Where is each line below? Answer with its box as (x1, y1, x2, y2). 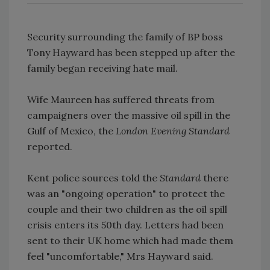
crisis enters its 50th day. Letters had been (27, 218, 224, 231)
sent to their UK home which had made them (27, 234, 233, 246)
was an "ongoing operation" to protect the (27, 187, 225, 199)
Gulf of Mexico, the (27, 124, 116, 137)
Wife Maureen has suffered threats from (27, 93, 215, 105)
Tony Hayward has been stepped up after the (27, 46, 235, 58)
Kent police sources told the (27, 171, 160, 184)
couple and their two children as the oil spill (27, 202, 227, 215)
